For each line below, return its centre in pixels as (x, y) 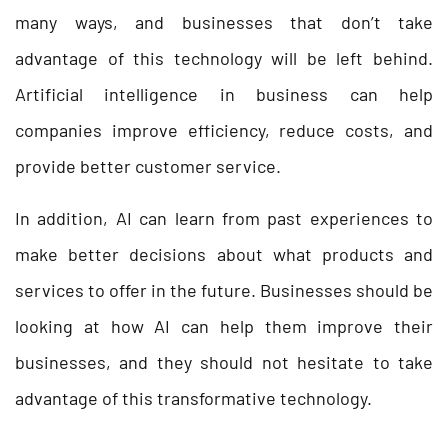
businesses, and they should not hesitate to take (224, 361)
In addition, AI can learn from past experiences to (224, 217)
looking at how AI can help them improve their (224, 325)
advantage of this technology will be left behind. (224, 57)
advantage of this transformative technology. (193, 397)
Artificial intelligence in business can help (224, 93)
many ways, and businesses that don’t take (224, 21)
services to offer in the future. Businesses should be (224, 289)
